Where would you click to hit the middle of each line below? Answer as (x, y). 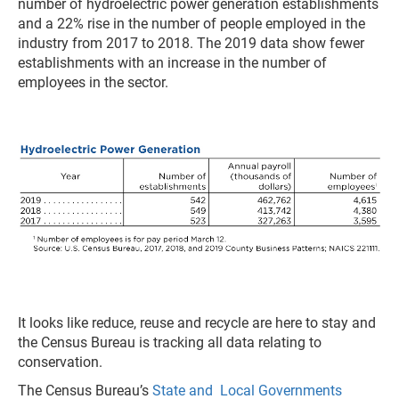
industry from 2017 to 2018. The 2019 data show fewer (191, 43)
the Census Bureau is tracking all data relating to (170, 343)
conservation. (60, 362)
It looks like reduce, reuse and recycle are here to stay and (197, 323)
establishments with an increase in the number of (172, 62)
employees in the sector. (93, 82)
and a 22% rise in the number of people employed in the (191, 23)
